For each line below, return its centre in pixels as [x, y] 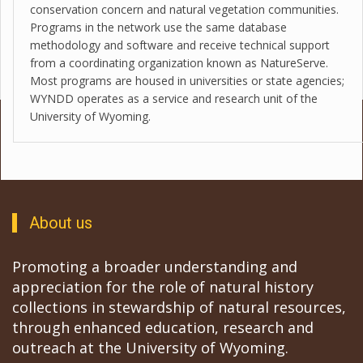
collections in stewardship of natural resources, [179, 307]
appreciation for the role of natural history [163, 286]
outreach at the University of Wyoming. [150, 347]
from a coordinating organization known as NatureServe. [179, 63]
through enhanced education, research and [163, 327]
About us [67, 222]
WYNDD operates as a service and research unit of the [174, 99]
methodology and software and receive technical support [180, 45]
